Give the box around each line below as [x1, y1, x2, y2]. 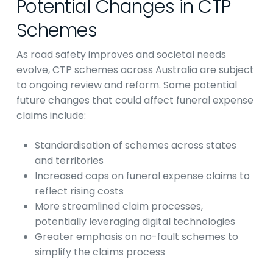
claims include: [16, 108, 86, 122]
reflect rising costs [34, 184, 124, 198]
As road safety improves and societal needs [16, 48, 226, 62]
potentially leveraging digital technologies [34, 214, 235, 229]
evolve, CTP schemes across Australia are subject [16, 63, 254, 77]
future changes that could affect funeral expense [16, 93, 253, 107]
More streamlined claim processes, [34, 199, 203, 213]
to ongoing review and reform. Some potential [16, 78, 237, 92]
